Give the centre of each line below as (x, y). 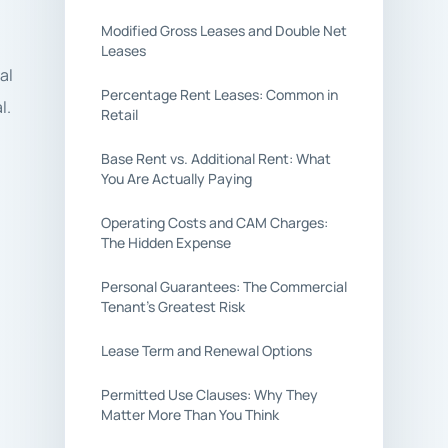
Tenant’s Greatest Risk (173, 306)
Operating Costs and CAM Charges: (214, 222)
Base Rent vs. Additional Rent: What (216, 158)
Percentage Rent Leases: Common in (219, 94)
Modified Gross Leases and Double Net (224, 30)
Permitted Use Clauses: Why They (209, 394)
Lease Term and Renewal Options (206, 350)
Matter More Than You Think (190, 414)
